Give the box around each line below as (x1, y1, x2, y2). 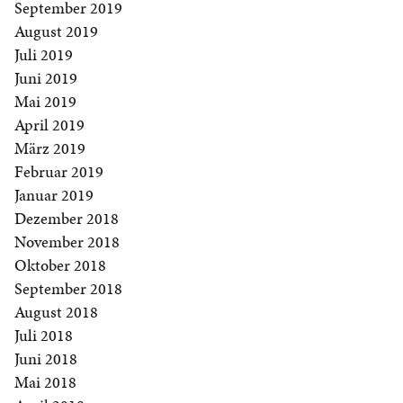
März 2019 (14, 137, 85, 160)
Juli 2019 (14, 43, 73, 67)
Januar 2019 (14, 184, 94, 207)
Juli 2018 (14, 324, 73, 347)
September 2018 (14, 277, 122, 300)
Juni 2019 (14, 67, 77, 90)
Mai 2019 (14, 90, 76, 113)
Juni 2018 (14, 347, 77, 371)
